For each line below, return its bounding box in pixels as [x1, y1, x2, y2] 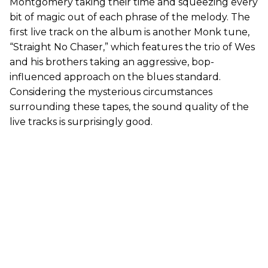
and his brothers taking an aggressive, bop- [10, 56, 214, 68]
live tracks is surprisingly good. [10, 115, 153, 127]
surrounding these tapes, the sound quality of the [10, 100, 249, 112]
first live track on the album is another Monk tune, [10, 26, 249, 38]
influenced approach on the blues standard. [10, 71, 221, 83]
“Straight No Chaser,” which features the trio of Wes [10, 41, 255, 53]
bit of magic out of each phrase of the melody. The [10, 11, 250, 23]
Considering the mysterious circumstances [10, 86, 212, 98]
